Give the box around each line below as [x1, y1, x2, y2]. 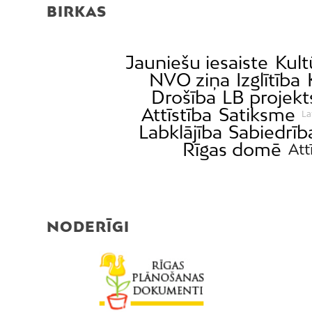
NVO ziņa [148, 68, 230, 91]
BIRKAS [47, 2, 107, 19]
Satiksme [218, 103, 295, 125]
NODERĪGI [47, 217, 130, 235]
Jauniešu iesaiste [125, 51, 269, 73]
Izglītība [236, 68, 301, 91]
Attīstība [141, 103, 212, 125]
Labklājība [138, 120, 222, 143]
